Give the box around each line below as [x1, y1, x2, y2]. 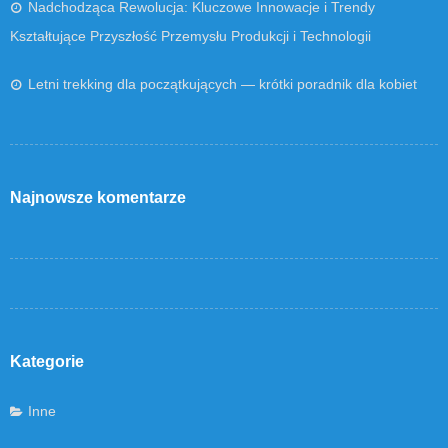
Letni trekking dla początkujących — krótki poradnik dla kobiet [28, 75, 417, 92]
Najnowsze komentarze [10, 188, 186, 206]
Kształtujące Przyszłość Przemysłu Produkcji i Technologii [10, 27, 371, 44]
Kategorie [10, 352, 84, 370]
